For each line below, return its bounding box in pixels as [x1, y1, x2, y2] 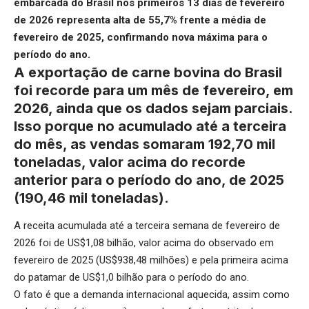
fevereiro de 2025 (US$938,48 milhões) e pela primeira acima [14, 253, 288, 266]
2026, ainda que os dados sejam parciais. [14, 100, 292, 117]
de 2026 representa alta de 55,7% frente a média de [14, 14, 266, 27]
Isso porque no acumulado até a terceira [14, 118, 286, 135]
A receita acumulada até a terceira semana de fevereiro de [14, 219, 280, 232]
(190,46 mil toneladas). [14, 190, 169, 207]
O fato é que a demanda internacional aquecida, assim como [14, 288, 290, 301]
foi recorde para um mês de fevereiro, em [14, 82, 293, 99]
